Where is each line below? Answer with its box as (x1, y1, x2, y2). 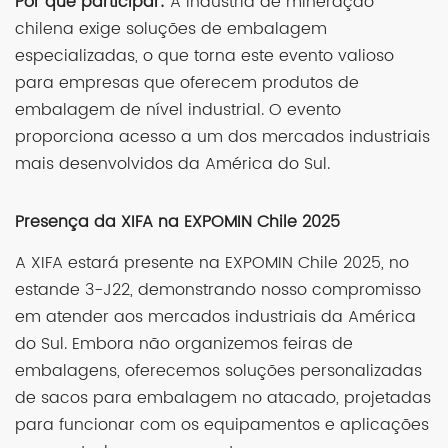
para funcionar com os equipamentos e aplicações (15, 412, 429, 439)
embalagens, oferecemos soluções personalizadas (15, 358, 422, 385)
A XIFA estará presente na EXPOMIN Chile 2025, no (15, 250, 409, 277)
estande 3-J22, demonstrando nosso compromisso (15, 277, 421, 304)
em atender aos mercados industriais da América (15, 304, 416, 331)
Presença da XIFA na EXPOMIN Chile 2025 (15, 209, 340, 236)
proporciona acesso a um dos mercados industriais (15, 124, 430, 151)
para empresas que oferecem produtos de (15, 70, 359, 97)
